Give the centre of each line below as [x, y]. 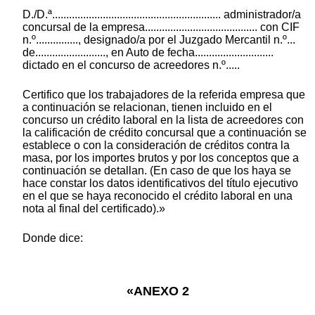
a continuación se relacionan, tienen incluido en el [147, 108]
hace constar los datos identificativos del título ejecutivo [160, 184]
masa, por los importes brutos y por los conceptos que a [161, 158]
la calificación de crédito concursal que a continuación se [165, 133]
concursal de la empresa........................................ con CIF [161, 27]
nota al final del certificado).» [94, 209]
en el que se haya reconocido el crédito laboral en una [157, 196]
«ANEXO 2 [157, 291]
